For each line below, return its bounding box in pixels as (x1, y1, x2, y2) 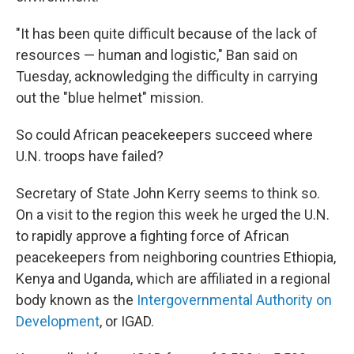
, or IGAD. (100, 313, 154, 330)
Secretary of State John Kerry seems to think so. (16, 185, 320, 201)
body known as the (16, 292, 137, 308)
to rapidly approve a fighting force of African (16, 228, 289, 244)
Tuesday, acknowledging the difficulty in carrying (16, 68, 318, 85)
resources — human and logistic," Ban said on (16, 47, 298, 63)
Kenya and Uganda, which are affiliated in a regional (16, 270, 330, 287)
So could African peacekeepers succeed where (16, 126, 313, 143)
